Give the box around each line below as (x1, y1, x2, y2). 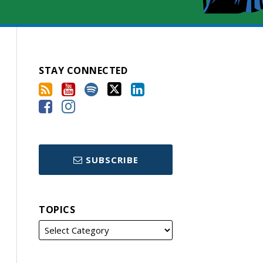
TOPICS (39, 203, 76, 216)
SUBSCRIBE (85, 154, 139, 166)
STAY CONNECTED (39, 64, 128, 77)
